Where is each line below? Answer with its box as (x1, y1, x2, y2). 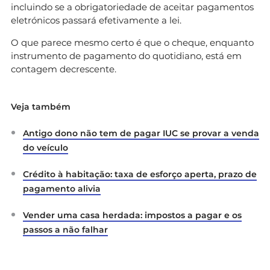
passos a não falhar (23, 224, 108, 236)
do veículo (23, 142, 68, 154)
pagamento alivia (23, 183, 101, 195)
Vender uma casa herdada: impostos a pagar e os (23, 210, 242, 221)
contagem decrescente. (11, 63, 116, 75)
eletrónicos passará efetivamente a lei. (11, 14, 181, 27)
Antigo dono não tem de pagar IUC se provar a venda (23, 128, 259, 139)
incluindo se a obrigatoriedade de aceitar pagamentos (11, 1, 254, 13)
